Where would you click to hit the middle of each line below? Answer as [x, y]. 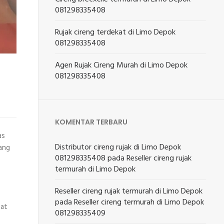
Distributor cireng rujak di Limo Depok [118, 147]
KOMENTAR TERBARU [91, 122]
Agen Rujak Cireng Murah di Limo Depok [121, 65]
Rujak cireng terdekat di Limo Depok [115, 32]
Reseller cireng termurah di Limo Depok [139, 202]
